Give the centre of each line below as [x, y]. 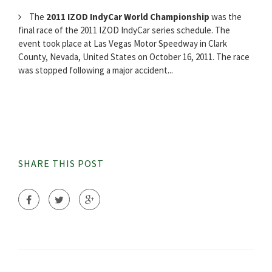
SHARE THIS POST [61, 164]
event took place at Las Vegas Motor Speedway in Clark [123, 44]
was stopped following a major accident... [96, 70]
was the [226, 17]
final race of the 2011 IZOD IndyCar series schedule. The [124, 30]
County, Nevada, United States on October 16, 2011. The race [134, 57]
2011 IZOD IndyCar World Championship [128, 17]
